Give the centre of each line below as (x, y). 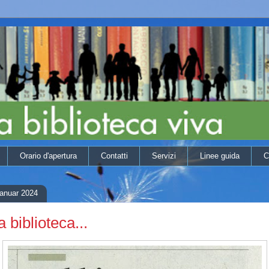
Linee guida (219, 156)
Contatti (114, 156)
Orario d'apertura (48, 156)
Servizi (164, 156)
